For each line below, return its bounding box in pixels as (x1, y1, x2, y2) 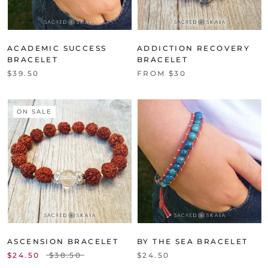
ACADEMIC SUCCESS (7, 43, 107, 53)
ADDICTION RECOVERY (137, 43, 251, 53)
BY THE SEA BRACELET (137, 236, 248, 246)
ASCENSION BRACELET (7, 236, 119, 246)
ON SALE (17, 107, 52, 115)
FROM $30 (137, 68, 187, 78)
